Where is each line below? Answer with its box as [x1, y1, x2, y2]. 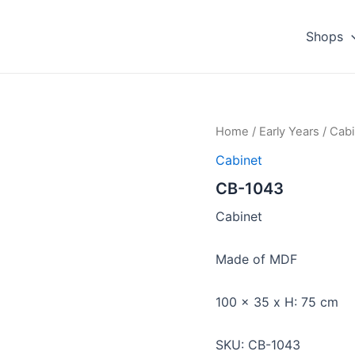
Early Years [259, 124, 319, 139]
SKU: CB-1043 [216, 336, 300, 353]
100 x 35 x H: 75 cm [216, 293, 338, 310]
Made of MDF [216, 250, 297, 267]
